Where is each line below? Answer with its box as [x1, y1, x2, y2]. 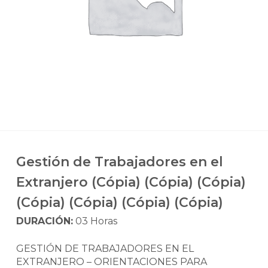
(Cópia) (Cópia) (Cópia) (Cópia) [16, 194, 223, 211]
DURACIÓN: [16, 215, 73, 227]
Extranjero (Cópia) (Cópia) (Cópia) [16, 174, 246, 190]
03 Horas [72, 215, 117, 227]
